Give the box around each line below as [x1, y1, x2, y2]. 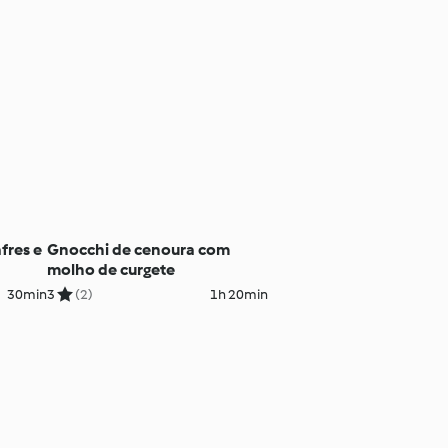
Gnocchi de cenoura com [47, 239, 231, 259]
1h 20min [209, 285, 268, 303]
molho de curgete [47, 259, 176, 279]
